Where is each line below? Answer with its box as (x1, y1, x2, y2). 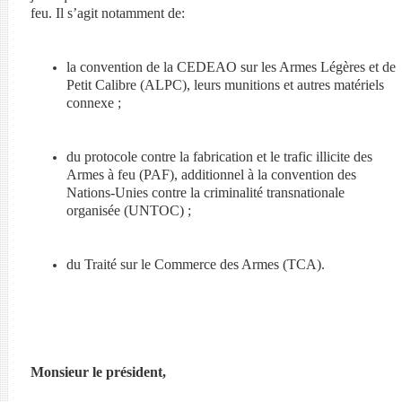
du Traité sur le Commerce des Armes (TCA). (66, 257, 325, 272)
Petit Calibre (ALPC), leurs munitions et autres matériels (66, 77, 384, 92)
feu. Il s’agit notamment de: (30, 5, 185, 21)
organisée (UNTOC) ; (66, 203, 191, 218)
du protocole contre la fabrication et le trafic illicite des (66, 149, 372, 164)
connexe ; (66, 95, 121, 110)
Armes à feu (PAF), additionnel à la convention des (66, 167, 356, 182)
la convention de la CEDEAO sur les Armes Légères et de (66, 59, 396, 74)
